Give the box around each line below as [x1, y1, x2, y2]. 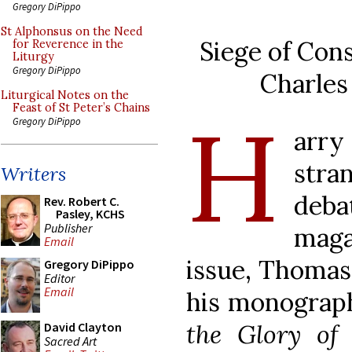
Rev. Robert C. [44, 193, 119, 209]
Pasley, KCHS [56, 206, 125, 222]
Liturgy [13, 49, 54, 64]
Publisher [44, 219, 92, 236]
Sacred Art [44, 332, 97, 349]
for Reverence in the [13, 37, 123, 51]
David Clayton [44, 319, 122, 335]
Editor [44, 269, 75, 286]
